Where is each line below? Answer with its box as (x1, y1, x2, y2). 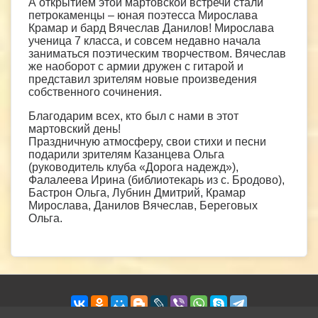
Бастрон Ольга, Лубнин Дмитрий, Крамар (28, 186, 246, 199)
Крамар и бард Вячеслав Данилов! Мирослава (28, 21, 274, 34)
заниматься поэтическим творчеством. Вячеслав (28, 47, 286, 60)
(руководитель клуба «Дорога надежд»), (28, 160, 238, 173)
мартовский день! (28, 122, 121, 135)
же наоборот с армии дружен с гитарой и (28, 60, 243, 72)
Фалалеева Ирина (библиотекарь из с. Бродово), (28, 173, 285, 186)
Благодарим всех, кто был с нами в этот (28, 109, 238, 122)
